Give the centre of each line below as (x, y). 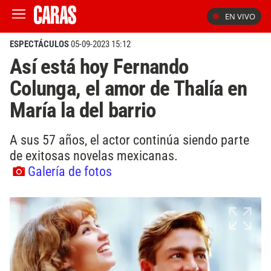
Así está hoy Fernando (99, 67)
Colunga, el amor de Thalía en (129, 88)
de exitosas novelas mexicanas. (94, 155)
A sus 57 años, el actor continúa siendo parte (129, 139)
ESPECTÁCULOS (39, 44)
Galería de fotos (70, 171)
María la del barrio (83, 110)
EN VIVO (240, 16)
